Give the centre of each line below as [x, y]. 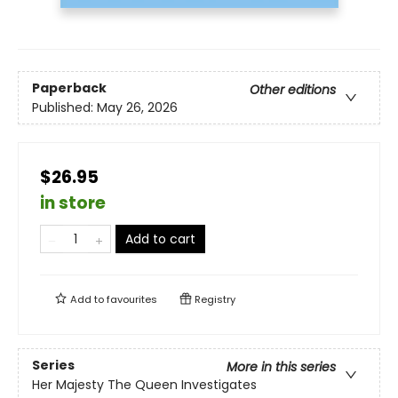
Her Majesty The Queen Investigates [144, 384]
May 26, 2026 [137, 107]
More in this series [281, 366]
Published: [64, 107]
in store [73, 203]
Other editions [293, 89]
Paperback [69, 88]
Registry [214, 300]
